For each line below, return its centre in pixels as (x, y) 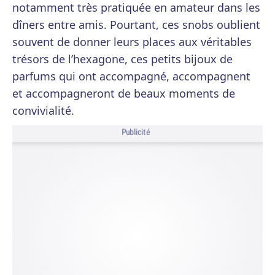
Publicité (136, 132)
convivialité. (43, 110)
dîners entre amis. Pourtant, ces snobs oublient (136, 25)
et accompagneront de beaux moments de (124, 93)
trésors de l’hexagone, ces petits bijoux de (122, 59)
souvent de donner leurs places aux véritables (132, 42)
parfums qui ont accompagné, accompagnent (131, 76)
